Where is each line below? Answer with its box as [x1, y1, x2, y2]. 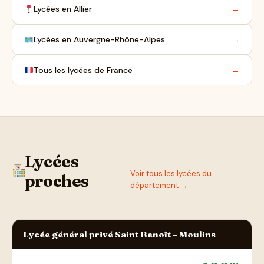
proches [24, 171, 89, 192]
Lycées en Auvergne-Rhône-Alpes [33, 34, 165, 45]
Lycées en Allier [33, 4, 92, 15]
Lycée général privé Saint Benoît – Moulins [23, 229, 216, 240]
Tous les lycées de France [33, 65, 133, 76]
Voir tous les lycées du [130, 169, 212, 179]
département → [130, 180, 188, 191]
